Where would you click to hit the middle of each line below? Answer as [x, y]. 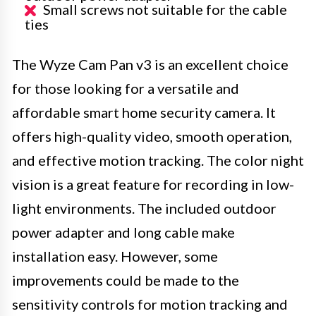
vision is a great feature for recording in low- [153, 184]
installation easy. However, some [115, 256]
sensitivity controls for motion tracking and [150, 304]
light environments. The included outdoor [144, 208]
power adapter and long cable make [123, 232]
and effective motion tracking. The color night [158, 160]
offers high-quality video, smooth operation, [152, 136]
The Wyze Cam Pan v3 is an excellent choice [150, 64]
